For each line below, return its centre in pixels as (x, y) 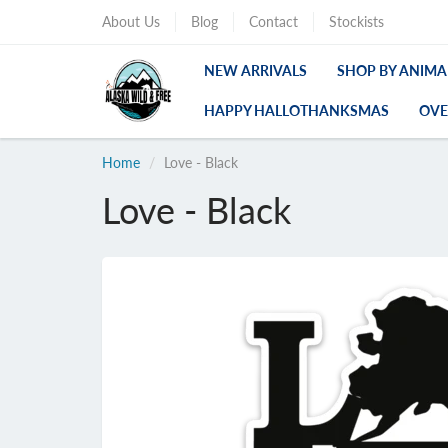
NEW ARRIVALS (255, 71)
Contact (273, 21)
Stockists (356, 21)
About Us (131, 21)
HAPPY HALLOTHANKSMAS (296, 111)
